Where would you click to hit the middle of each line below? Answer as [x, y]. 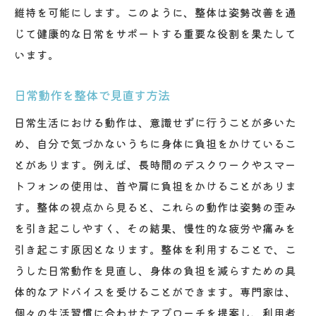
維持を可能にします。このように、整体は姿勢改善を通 [155, 12]
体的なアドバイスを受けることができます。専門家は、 [155, 291]
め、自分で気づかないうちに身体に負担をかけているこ [155, 143]
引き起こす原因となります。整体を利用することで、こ [155, 249]
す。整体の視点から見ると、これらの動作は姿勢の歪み [155, 206]
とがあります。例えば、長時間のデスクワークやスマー [155, 164]
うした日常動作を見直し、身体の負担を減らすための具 [155, 270]
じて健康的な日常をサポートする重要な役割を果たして [155, 33]
